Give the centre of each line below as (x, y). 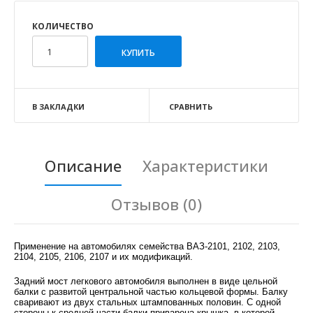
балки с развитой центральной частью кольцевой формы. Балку (151, 292)
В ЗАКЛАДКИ (58, 107)
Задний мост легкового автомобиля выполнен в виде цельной (146, 282)
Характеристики (205, 166)
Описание (83, 166)
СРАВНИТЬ (190, 107)
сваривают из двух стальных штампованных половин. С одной (147, 303)
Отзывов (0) (156, 204)
